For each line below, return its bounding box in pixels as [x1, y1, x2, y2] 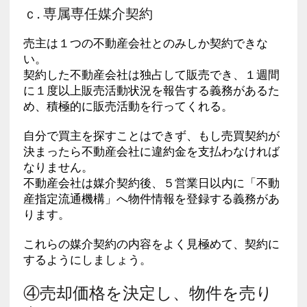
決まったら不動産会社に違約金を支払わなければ [23, 143, 280, 159]
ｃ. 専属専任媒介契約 [23, 2, 153, 23]
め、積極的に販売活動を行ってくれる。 [23, 98, 233, 114]
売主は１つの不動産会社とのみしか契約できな [23, 35, 268, 51]
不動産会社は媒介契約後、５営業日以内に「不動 [23, 175, 280, 191]
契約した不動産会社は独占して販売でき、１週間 [23, 66, 280, 82]
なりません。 [23, 159, 93, 175]
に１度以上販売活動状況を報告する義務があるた [23, 82, 280, 98]
